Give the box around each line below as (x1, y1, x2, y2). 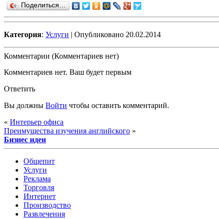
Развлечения (23, 209, 65, 218)
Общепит (23, 156, 55, 165)
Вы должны (4, 101, 45, 109)
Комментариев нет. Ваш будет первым (4, 67, 131, 76)
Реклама (23, 174, 51, 183)
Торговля (23, 183, 54, 192)
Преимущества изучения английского (4, 126, 130, 135)
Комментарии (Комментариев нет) (4, 51, 119, 60)
